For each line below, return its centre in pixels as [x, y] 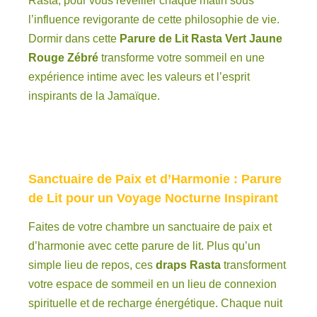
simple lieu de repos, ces [91, 265]
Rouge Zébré [63, 58]
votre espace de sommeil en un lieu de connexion [152, 284]
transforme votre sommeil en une [181, 58]
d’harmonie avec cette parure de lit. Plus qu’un [144, 246]
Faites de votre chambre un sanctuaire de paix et [150, 226]
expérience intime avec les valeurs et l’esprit [139, 77]
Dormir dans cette [74, 39]
